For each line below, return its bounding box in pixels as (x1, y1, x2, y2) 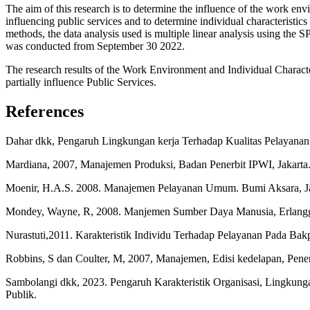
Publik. (6, 288, 37, 300)
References (6, 102, 84, 121)
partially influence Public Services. (6, 76, 156, 89)
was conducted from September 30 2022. (6, 40, 185, 53)
